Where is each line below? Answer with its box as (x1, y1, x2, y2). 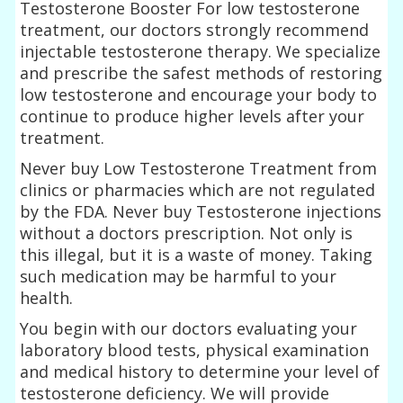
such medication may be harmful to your (20, 264, 337, 287)
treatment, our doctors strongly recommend (20, 18, 370, 40)
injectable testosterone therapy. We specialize (20, 40, 381, 62)
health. (20, 286, 74, 309)
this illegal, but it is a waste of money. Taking (20, 243, 373, 265)
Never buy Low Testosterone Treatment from (20, 157, 378, 179)
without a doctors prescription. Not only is (20, 221, 354, 244)
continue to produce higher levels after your (20, 104, 365, 127)
